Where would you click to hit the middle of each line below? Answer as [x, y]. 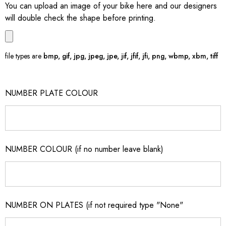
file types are [24, 56]
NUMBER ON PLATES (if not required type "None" [94, 205]
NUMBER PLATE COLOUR [51, 93]
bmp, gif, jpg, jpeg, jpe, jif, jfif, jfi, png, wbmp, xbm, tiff [131, 56]
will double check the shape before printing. [80, 18]
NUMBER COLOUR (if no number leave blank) [84, 149]
